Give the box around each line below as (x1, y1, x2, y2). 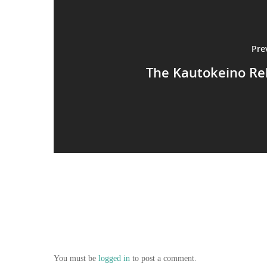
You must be (54, 254, 98, 263)
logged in (98, 254, 130, 263)
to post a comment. (130, 254, 197, 263)
